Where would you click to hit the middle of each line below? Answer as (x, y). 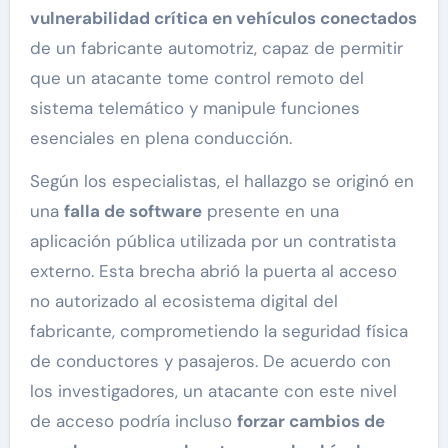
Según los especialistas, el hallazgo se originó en (221, 181)
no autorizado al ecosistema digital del (183, 301)
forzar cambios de (310, 421)
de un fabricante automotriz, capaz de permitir (216, 48)
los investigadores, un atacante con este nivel (213, 391)
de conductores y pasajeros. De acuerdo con (210, 361)
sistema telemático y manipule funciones (194, 108)
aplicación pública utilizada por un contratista (212, 241)
